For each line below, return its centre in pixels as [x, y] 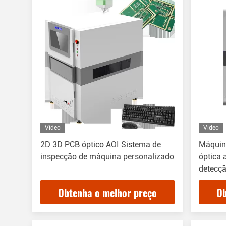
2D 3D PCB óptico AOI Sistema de [101, 145]
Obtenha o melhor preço [108, 193]
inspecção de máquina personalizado [107, 157]
